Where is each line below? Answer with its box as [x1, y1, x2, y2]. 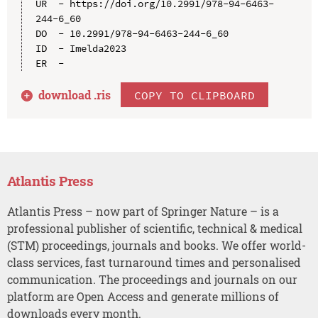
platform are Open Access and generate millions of [6, 288, 279, 304]
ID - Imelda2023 [35, 41, 126, 55]
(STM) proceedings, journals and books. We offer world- [6, 237, 306, 253]
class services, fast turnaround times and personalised [6, 254, 301, 270]
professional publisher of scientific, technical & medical [6, 220, 302, 236]
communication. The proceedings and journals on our [6, 271, 297, 287]
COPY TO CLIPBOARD [134, 87, 256, 102]
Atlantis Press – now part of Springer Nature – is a [6, 203, 279, 219]
